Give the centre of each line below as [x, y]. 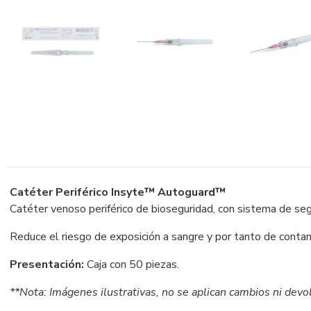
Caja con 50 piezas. [132, 264]
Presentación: [47, 264]
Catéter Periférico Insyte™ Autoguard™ [118, 192]
